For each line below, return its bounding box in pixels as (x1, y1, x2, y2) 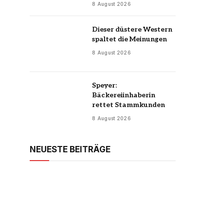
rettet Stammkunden (92, 100, 165, 109)
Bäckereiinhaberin (92, 91, 155, 99)
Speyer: (92, 81, 117, 90)
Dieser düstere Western (92, 25, 172, 34)
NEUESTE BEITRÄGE (30, 144, 110, 154)
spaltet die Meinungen (92, 35, 167, 43)
